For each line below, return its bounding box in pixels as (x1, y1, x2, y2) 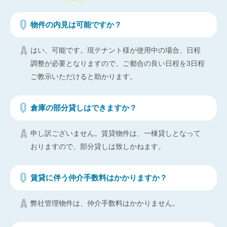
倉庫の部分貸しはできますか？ (30, 103, 137, 112)
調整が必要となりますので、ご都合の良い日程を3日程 (30, 59, 205, 67)
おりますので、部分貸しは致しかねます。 (30, 142, 165, 150)
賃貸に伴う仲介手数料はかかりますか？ (30, 173, 167, 182)
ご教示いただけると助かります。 (30, 72, 137, 81)
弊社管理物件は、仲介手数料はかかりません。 (30, 199, 179, 207)
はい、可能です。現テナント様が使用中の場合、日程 (30, 46, 201, 54)
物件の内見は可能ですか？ (30, 20, 122, 29)
